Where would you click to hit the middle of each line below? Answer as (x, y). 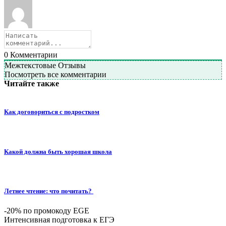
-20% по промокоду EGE (47, 211)
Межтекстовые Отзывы (45, 66)
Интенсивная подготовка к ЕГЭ (59, 220)
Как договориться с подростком (52, 112)
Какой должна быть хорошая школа (58, 151)
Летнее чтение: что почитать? (49, 191)
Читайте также (32, 84)
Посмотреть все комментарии (55, 75)
